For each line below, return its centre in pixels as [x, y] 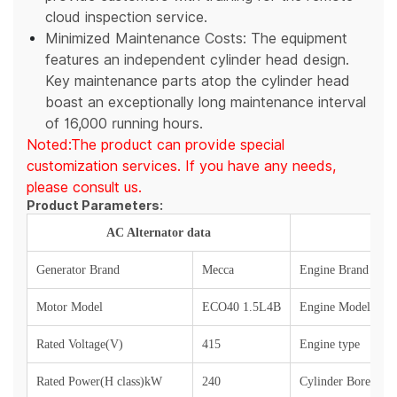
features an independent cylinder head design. [197, 60]
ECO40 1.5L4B [241, 307]
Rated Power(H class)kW [99, 382]
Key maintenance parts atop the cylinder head [198, 82]
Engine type [330, 345]
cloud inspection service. [126, 18]
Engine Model [335, 307]
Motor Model [70, 307]
